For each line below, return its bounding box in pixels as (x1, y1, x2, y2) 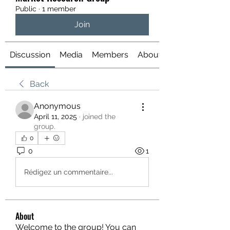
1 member (42, 5, 76, 13)
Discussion (10, 50, 50, 60)
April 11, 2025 (34, 112, 77, 121)
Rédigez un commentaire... (24, 167, 113, 176)
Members (92, 50, 128, 60)
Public (15, 5, 36, 13)
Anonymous (34, 101, 81, 111)
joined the (83, 112, 116, 121)
